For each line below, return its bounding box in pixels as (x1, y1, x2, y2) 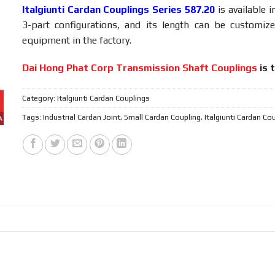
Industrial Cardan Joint (42, 112, 120, 122)
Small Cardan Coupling (123, 112, 201, 122)
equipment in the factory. (21, 34, 131, 46)
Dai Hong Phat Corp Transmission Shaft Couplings (21, 62, 257, 74)
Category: (21, 93, 57, 103)
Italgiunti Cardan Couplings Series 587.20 (21, 3, 215, 15)
